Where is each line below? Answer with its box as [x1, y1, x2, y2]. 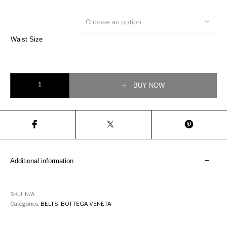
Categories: [10, 200, 41, 207]
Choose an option [86, 18, 142, 26]
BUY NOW [133, 82, 165, 90]
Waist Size [11, 35, 43, 44]
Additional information [10, 157, 74, 165]
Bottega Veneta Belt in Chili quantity [10, 73, 116, 81]
